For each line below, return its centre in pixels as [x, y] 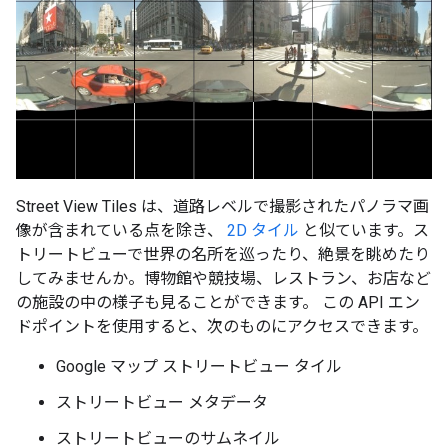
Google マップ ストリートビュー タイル [199, 367]
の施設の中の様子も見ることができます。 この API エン [218, 303]
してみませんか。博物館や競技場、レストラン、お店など [223, 279]
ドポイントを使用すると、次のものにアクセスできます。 [222, 327]
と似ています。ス [364, 231]
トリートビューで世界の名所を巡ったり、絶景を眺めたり [223, 255]
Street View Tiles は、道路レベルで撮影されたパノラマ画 [222, 207]
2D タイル [263, 231]
